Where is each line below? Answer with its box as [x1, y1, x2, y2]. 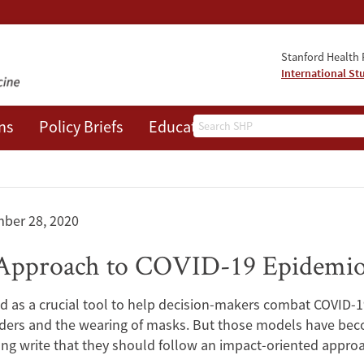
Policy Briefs [39, 116, 123, 137]
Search [193, 115, 236, 135]
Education [149, 116, 219, 137]
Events [245, 116, 290, 137]
